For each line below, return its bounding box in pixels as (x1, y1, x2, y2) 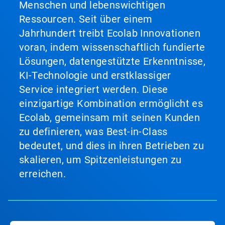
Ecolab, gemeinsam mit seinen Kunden (19, 111, 200, 124)
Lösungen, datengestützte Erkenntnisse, (19, 55, 206, 67)
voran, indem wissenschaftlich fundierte (19, 41, 205, 53)
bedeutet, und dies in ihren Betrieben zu (19, 140, 204, 152)
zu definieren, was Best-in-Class (19, 126, 168, 138)
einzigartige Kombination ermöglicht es (19, 97, 203, 109)
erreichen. (19, 168, 66, 180)
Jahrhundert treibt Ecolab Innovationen (19, 27, 201, 39)
